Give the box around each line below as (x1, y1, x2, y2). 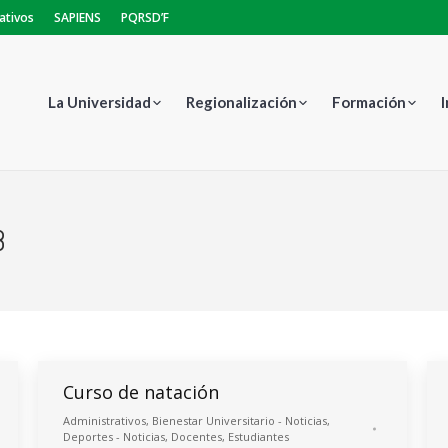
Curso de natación (63, 380, 219, 404)
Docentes (171, 429, 222, 444)
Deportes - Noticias (63, 429, 165, 444)
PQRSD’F (121, 9, 169, 26)
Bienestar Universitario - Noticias (152, 413, 327, 428)
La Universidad (48, 93, 151, 111)
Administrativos (63, 413, 146, 428)
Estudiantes (228, 429, 289, 444)
